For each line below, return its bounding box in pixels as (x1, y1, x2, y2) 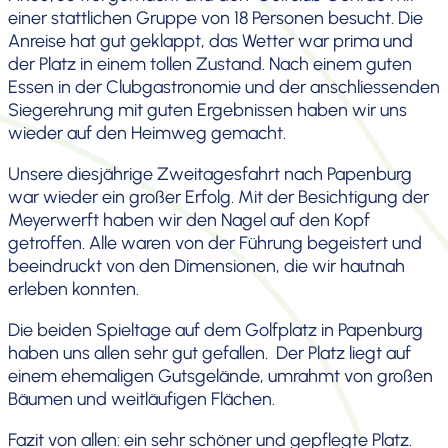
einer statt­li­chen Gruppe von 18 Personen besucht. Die (8, 7, 423, 29)
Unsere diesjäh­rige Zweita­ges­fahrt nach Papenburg (8, 163, 412, 185)
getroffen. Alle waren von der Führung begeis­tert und (8, 232, 422, 254)
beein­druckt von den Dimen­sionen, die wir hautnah (8, 255, 405, 277)
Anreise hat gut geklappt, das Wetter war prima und (8, 30, 413, 52)
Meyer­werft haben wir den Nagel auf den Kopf (8, 209, 370, 231)
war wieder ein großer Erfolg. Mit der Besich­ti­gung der (8, 186, 429, 208)
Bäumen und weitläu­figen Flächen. (8, 388, 275, 410)
